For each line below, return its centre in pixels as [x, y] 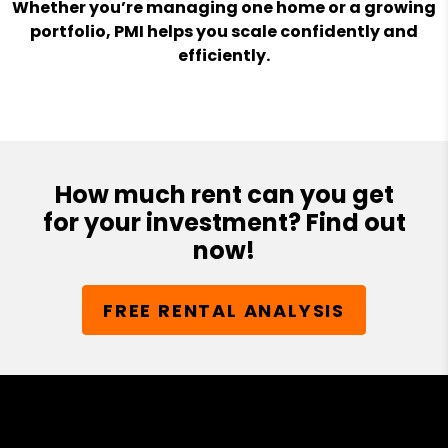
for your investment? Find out [224, 222]
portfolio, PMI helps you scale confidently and [224, 31]
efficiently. [224, 55]
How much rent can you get [224, 194]
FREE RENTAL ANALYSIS [224, 310]
